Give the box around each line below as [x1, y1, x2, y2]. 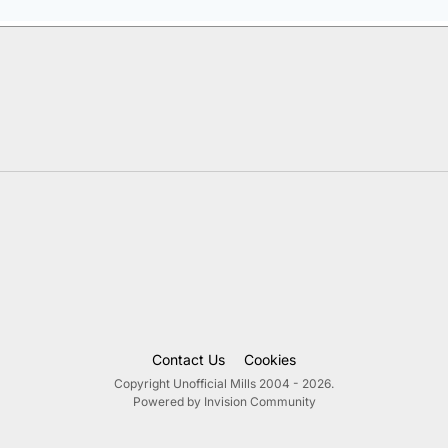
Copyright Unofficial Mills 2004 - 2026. [114, 375, 334, 391]
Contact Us [152, 350, 225, 368]
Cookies [244, 350, 296, 368]
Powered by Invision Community [132, 393, 316, 409]
